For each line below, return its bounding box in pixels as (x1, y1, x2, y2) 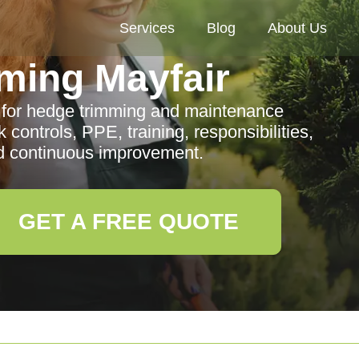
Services (119, 20, 175, 36)
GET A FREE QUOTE (18, 209, 239, 234)
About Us (268, 20, 327, 36)
